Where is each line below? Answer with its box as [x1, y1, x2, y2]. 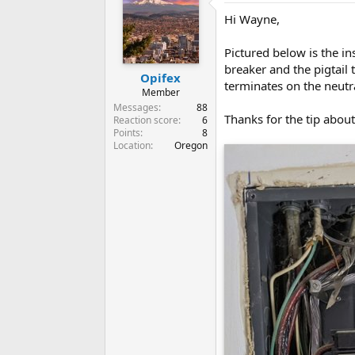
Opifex [140, 69, 181, 86]
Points [113, 125, 140, 139]
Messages [113, 100, 158, 114]
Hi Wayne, [224, 11, 280, 28]
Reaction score [113, 113, 178, 127]
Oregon [174, 138, 208, 152]
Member [141, 85, 180, 99]
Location [113, 138, 151, 152]
